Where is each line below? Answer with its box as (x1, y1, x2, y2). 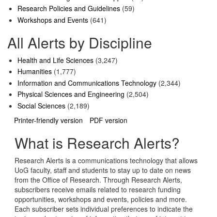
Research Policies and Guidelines (17, 3, 120, 14)
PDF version (90, 115, 127, 125)
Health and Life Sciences (17, 55, 93, 65)
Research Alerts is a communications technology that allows (15, 155, 198, 166)
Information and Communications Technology (17, 77, 156, 88)
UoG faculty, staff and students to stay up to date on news (15, 165, 191, 175)
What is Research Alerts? (15, 132, 180, 154)
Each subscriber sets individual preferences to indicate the (15, 204, 193, 214)
